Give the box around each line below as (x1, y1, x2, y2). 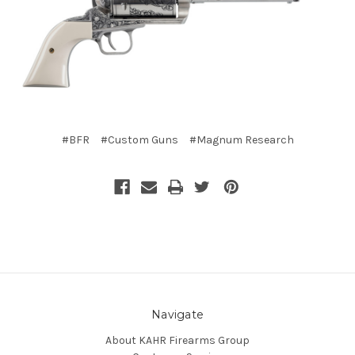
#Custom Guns (100, 132, 178, 147)
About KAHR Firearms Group (105, 333, 250, 347)
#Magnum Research (189, 132, 294, 147)
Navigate (151, 307, 204, 322)
